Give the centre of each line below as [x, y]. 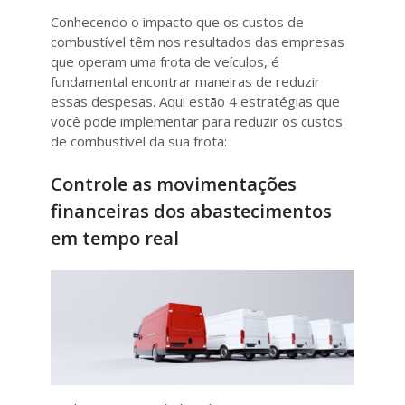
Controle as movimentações [174, 184]
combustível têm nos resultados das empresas [198, 41]
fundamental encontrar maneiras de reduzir [185, 81]
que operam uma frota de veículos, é [165, 61]
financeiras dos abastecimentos [191, 212]
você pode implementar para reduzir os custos [197, 121]
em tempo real [115, 239]
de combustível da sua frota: [139, 141]
